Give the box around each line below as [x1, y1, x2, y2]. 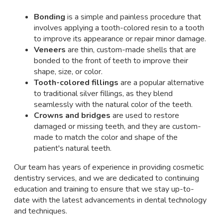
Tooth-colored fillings [33, 77, 118, 88]
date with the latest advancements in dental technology [13, 194, 207, 206]
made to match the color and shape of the [33, 131, 178, 143]
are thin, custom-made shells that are [65, 44, 196, 55]
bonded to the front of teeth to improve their [33, 55, 188, 66]
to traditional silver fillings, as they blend [33, 88, 173, 99]
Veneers [33, 44, 66, 55]
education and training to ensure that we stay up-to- [13, 183, 194, 195]
